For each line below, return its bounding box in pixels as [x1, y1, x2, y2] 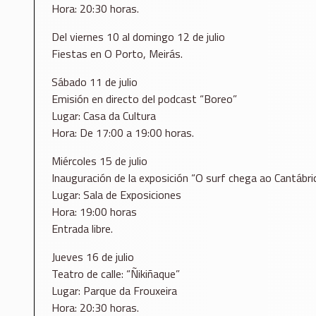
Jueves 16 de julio [51, 248, 134, 266]
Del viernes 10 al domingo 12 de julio [51, 28, 225, 46]
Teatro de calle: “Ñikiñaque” [51, 265, 180, 283]
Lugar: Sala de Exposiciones [51, 186, 181, 204]
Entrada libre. [51, 220, 113, 238]
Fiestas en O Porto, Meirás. [51, 45, 183, 63]
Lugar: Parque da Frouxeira [51, 282, 177, 300]
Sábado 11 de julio [51, 73, 138, 91]
